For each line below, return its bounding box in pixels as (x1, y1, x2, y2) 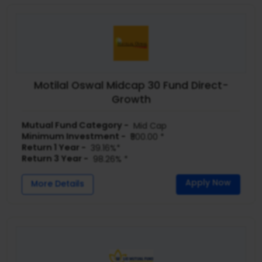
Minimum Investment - (22, 130, 126, 142)
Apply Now (185, 176, 231, 188)
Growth (111, 92, 151, 107)
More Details (31, 177, 85, 189)
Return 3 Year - (22, 152, 89, 164)
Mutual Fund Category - (22, 119, 129, 131)
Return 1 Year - (22, 141, 87, 153)
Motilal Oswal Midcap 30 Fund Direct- (33, 78, 229, 93)
